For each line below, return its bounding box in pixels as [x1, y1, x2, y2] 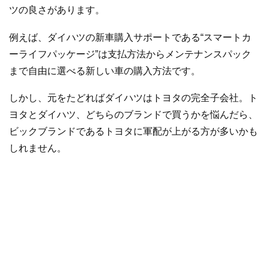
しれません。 [9, 143, 66, 154]
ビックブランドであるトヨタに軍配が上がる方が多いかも [9, 126, 258, 137]
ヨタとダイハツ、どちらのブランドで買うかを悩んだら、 [9, 109, 258, 120]
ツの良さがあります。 [9, 5, 105, 16]
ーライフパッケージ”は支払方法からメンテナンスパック [9, 48, 251, 59]
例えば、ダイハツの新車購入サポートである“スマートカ [9, 32, 251, 42]
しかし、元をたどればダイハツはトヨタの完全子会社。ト [9, 93, 258, 103]
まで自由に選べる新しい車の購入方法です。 [9, 65, 200, 76]
